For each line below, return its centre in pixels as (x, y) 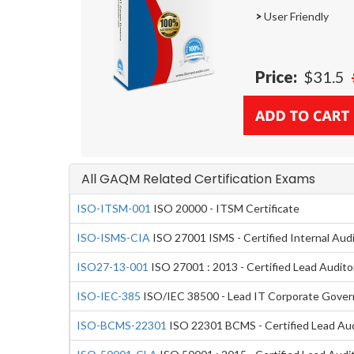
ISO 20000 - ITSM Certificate (225, 208)
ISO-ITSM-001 (114, 208)
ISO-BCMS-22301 (122, 325)
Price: (276, 76)
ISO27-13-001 (113, 266)
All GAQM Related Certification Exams (198, 179)
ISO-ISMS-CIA (113, 237)
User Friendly (295, 16)
